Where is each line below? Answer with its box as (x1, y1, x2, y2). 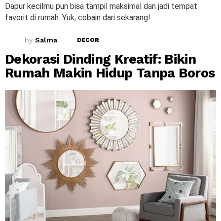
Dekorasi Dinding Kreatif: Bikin (5, 51, 196, 67)
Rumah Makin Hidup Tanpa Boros (5, 65, 215, 81)
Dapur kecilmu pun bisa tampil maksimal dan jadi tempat (5, 1, 197, 11)
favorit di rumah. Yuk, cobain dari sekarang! (5, 12, 150, 22)
